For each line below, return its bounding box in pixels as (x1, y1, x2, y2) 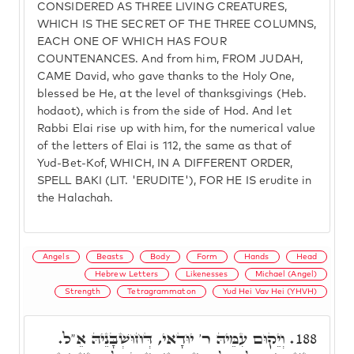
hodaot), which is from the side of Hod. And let (37, 106, 292, 117)
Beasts (96, 252, 124, 261)
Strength (64, 287, 101, 296)
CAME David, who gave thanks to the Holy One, (37, 71, 295, 82)
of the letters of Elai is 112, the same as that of (37, 141, 292, 152)
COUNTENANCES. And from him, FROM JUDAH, (37, 54, 303, 65)
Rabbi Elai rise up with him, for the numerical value (37, 123, 316, 134)
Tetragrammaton (127, 287, 196, 296)
